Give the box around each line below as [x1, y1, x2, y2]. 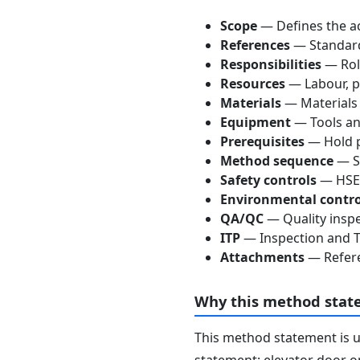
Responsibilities [220, 55, 321, 73]
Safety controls [220, 170, 317, 189]
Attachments [220, 247, 305, 266]
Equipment [220, 112, 291, 131]
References [220, 35, 290, 54]
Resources [220, 74, 285, 92]
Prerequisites [220, 132, 305, 150]
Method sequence [220, 151, 333, 170]
